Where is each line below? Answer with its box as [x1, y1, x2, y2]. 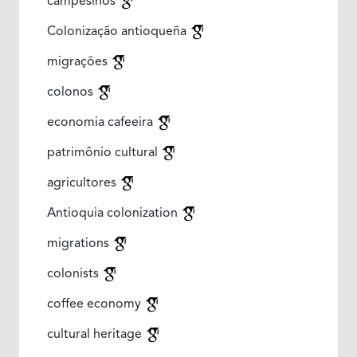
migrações [46, 55, 111, 69]
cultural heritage [46, 328, 145, 341]
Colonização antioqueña [46, 25, 190, 38]
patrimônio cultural [46, 146, 161, 159]
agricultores [46, 176, 120, 190]
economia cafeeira [46, 116, 156, 129]
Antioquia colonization [46, 206, 181, 220]
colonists [46, 267, 102, 280]
